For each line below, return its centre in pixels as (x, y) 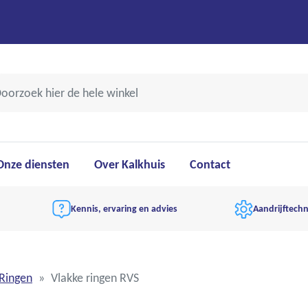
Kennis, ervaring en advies (124, 209)
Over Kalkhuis (129, 164)
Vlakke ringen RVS (95, 278)
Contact (210, 164)
